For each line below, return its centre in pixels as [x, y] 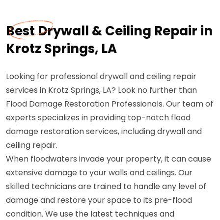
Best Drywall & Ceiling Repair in [109, 31]
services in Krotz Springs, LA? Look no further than [101, 90]
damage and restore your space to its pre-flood [99, 200]
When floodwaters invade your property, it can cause [109, 159]
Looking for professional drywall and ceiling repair [101, 76]
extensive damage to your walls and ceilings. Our [99, 173]
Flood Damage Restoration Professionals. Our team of [110, 104]
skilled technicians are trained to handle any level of [106, 186]
